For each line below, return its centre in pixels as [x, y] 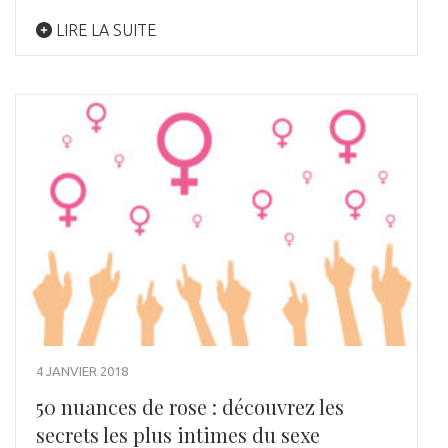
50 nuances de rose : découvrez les [190, 407]
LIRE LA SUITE [104, 29]
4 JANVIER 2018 [82, 371]
